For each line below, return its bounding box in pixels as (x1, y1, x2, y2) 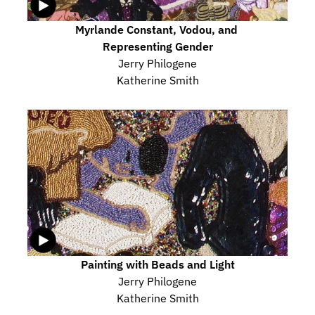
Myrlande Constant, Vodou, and (75, 22, 238, 37)
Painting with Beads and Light (80, 257, 235, 271)
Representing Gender (102, 39, 213, 53)
